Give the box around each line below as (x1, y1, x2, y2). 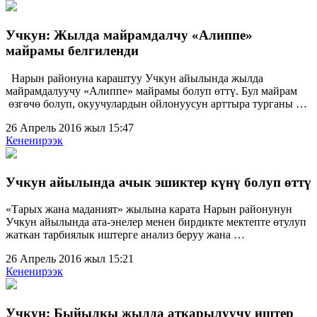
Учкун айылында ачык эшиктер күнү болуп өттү (6, 174, 311, 190)
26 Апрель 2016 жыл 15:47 (6, 121, 134, 134)
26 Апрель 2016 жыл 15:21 (6, 253, 134, 265)
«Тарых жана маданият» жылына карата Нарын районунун (6, 203, 292, 216)
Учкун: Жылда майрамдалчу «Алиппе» (6, 28, 253, 43)
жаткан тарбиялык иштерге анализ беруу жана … (6, 229, 245, 241)
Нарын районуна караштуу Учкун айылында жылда (6, 71, 263, 84)
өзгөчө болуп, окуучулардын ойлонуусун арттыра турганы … (6, 97, 307, 110)
